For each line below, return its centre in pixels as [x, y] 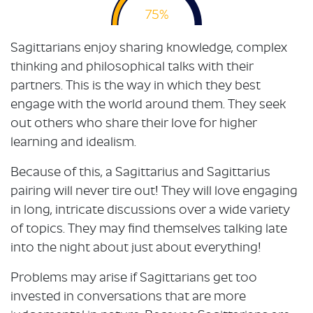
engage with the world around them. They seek [148, 105]
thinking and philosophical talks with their [132, 67]
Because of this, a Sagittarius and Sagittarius [140, 173]
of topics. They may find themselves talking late [149, 229]
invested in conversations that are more [128, 297]
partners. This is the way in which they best [136, 86]
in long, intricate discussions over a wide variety [150, 210]
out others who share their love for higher [134, 124]
